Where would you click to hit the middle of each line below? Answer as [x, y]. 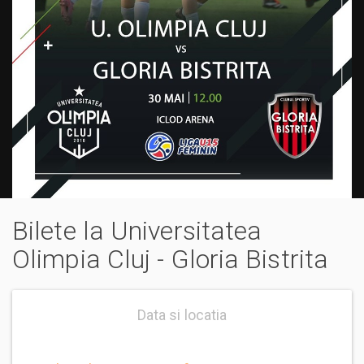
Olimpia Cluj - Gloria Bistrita [171, 259]
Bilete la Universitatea [137, 230]
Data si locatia [182, 315]
